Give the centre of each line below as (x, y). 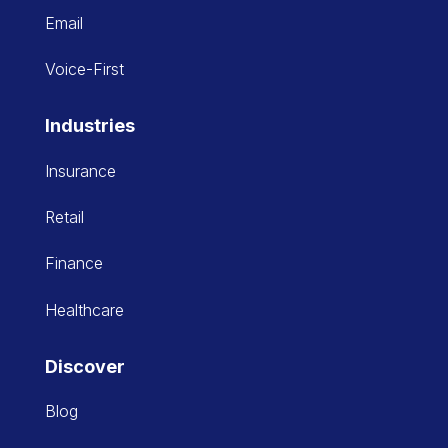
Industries (89, 126)
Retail (64, 216)
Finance (73, 263)
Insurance (80, 170)
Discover (84, 366)
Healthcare (84, 309)
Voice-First (84, 69)
